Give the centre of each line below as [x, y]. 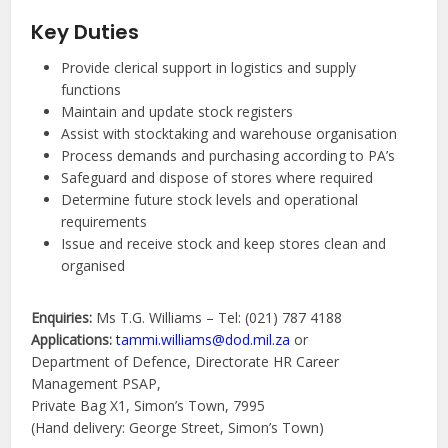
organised [93, 266]
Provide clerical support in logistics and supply [209, 68]
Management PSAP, [96, 384]
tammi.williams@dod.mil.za [203, 340]
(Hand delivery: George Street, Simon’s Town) [178, 428]
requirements [104, 222]
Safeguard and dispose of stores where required [217, 178]
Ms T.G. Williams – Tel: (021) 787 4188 [217, 318]
